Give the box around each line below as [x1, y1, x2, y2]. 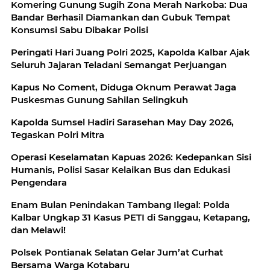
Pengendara [11, 176, 67, 188]
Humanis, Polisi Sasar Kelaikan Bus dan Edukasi [11, 163, 230, 175]
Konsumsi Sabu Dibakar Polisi [11, 24, 148, 36]
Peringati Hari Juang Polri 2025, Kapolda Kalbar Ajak [11, 46, 250, 58]
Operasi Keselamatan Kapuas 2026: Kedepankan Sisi [11, 151, 251, 163]
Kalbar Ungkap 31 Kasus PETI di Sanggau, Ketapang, [11, 211, 250, 223]
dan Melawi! [11, 224, 66, 236]
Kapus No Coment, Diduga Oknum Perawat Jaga [11, 81, 236, 93]
